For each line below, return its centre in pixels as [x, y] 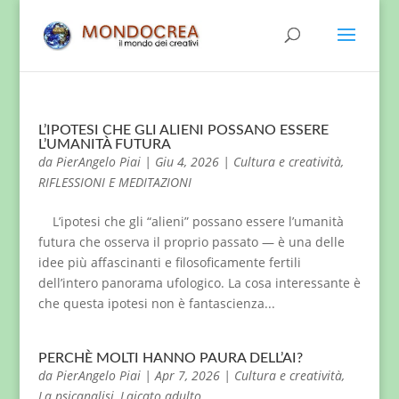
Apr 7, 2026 [187, 375]
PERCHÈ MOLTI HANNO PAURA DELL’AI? [170, 358]
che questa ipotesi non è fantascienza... [156, 303]
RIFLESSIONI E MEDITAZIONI [114, 182]
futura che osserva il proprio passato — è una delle [191, 242]
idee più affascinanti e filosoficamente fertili [169, 262]
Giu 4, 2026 [187, 162]
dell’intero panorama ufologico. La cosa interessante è [199, 283]
